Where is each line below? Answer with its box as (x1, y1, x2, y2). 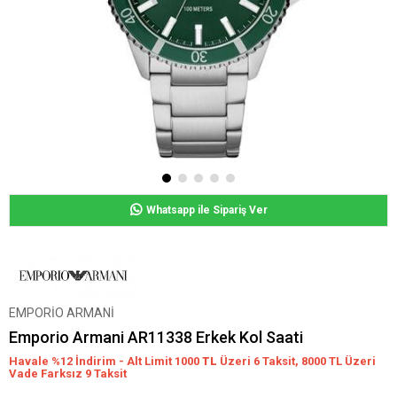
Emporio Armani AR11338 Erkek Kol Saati (9, 328, 303, 346)
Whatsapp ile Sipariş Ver (145, 204, 268, 216)
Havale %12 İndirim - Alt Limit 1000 (9, 354, 202, 368)
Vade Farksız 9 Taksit (9, 367, 127, 380)
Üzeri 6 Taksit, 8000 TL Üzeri (220, 354, 376, 368)
